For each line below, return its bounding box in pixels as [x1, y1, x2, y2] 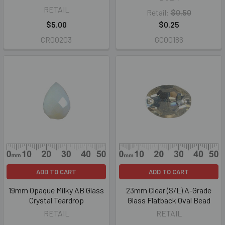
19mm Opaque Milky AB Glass [9, 185, 104, 195]
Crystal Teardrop [29, 195, 84, 205]
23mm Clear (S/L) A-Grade [126, 185, 211, 195]
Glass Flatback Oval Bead [127, 195, 210, 205]
